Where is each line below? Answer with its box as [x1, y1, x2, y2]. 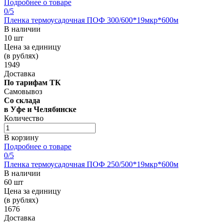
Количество [4, 113, 44, 122]
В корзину [4, 133, 39, 142]
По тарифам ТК [4, 78, 61, 87]
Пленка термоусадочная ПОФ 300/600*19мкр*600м [4, 15, 178, 24]
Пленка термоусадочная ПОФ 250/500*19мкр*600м [4, 160, 178, 168]
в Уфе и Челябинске [4, 105, 76, 113]
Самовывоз [4, 87, 42, 96]
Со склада [4, 96, 40, 105]
